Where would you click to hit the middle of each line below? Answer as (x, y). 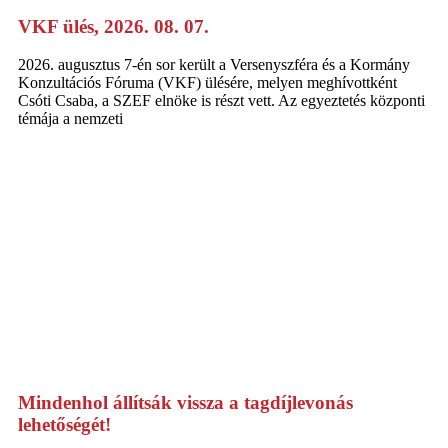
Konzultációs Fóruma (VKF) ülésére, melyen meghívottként (207, 83)
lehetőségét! (64, 424)
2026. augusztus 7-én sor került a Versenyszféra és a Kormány (214, 65)
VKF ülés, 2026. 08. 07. (113, 26)
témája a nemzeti (70, 119)
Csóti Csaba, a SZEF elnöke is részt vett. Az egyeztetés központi (221, 101)
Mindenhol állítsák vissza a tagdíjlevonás (185, 402)
